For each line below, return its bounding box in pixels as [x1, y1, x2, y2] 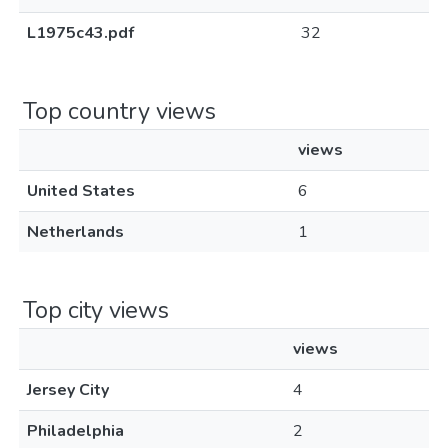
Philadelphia [27, 420, 124, 442]
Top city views [23, 294, 169, 326]
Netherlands [27, 221, 124, 243]
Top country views [23, 95, 216, 127]
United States [27, 180, 135, 202]
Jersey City [27, 379, 109, 401]
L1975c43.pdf [27, 22, 134, 44]
